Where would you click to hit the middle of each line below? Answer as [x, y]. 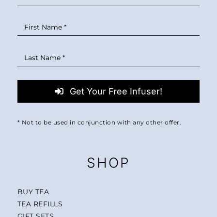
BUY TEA [33, 192]
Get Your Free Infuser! [116, 91]
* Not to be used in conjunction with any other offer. [99, 122]
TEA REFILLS [40, 204]
